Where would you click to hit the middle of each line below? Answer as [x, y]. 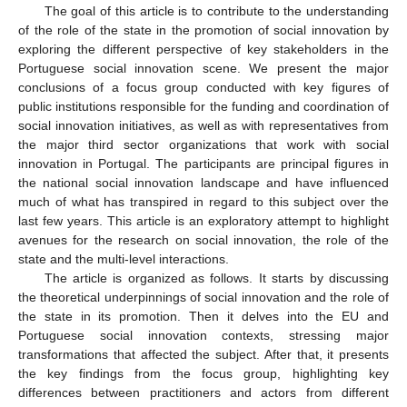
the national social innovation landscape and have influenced [203, 182]
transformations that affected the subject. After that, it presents [203, 354]
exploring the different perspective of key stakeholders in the [203, 49]
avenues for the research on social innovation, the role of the [203, 239]
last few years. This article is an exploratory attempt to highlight [203, 220]
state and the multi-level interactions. [124, 258]
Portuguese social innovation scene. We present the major [203, 68]
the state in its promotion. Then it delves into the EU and [203, 316]
